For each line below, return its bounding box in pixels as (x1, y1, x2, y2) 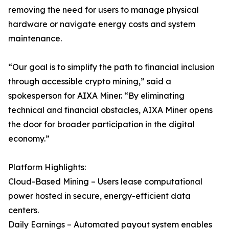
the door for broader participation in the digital (8, 119, 195, 129)
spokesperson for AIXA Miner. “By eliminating (8, 90, 185, 101)
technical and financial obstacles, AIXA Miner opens (8, 105, 213, 115)
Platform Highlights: (8, 162, 86, 172)
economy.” (8, 133, 50, 144)
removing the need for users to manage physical (8, 5, 199, 15)
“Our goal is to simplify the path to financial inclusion (8, 62, 215, 72)
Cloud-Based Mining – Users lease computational (8, 176, 202, 187)
